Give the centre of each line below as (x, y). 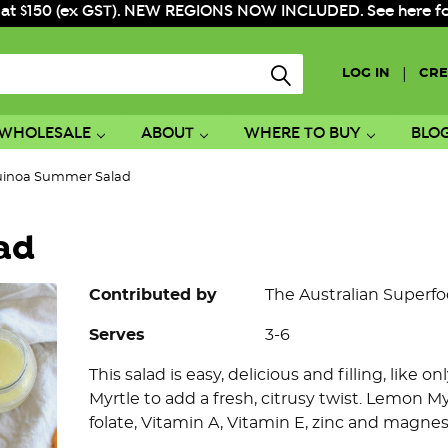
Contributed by (153, 294)
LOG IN (366, 74)
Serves (117, 334)
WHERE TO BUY (302, 133)
